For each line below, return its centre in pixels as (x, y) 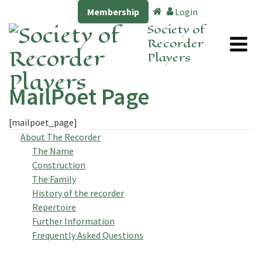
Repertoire (54, 207)
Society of (177, 30)
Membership (113, 12)
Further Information (73, 221)
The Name (53, 151)
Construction (59, 165)
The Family (54, 179)
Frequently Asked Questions (88, 235)
